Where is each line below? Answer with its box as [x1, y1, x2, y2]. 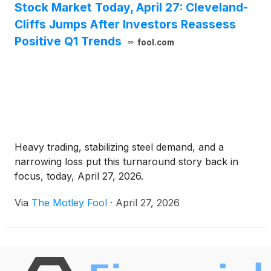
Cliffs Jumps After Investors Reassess [15, 17, 236, 32]
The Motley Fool [31, 197, 107, 209]
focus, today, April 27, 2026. [15, 170, 143, 183]
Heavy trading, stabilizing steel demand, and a [15, 141, 224, 154]
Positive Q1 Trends [15, 34, 122, 49]
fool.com [137, 38, 174, 48]
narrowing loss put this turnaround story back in [15, 155, 238, 168]
